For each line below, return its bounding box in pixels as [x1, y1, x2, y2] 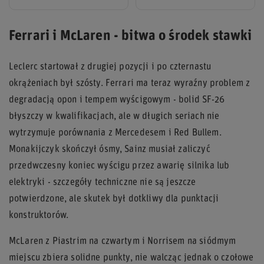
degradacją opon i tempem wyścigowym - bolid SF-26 [9, 95, 225, 105]
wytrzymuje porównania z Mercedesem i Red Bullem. [9, 128, 222, 138]
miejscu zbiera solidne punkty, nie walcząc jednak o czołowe [9, 253, 254, 263]
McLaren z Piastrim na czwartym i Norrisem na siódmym [9, 236, 236, 246]
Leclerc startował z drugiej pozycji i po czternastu [9, 62, 212, 72]
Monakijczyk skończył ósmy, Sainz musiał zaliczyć [9, 144, 210, 154]
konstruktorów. [9, 210, 69, 220]
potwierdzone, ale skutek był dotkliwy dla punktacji [9, 194, 219, 204]
